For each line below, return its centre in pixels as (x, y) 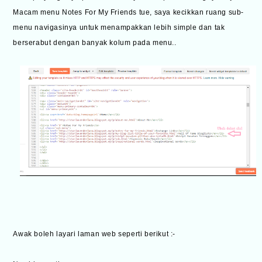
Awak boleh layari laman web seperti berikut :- (94, 234)
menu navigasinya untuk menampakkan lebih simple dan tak (119, 28)
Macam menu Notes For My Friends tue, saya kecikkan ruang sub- (129, 13)
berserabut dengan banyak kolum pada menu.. (95, 43)
